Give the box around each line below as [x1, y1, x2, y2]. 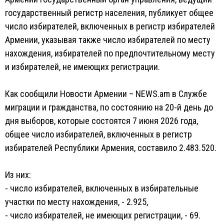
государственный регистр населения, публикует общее [5, 7, 213, 18]
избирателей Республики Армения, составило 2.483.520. [5, 142, 216, 153]
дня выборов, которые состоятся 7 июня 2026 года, [5, 115, 198, 126]
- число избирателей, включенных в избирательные [5, 183, 198, 193]
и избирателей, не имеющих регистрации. [5, 61, 160, 72]
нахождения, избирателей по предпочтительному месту [5, 48, 215, 58]
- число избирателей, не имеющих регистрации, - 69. [5, 210, 200, 220]
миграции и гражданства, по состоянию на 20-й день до [5, 102, 213, 112]
